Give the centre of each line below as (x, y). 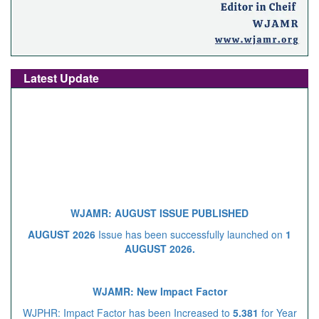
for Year (279, 305)
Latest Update (61, 78)
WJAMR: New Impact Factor (159, 284)
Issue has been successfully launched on (190, 227)
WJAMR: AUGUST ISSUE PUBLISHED (159, 205)
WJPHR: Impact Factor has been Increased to (126, 305)
